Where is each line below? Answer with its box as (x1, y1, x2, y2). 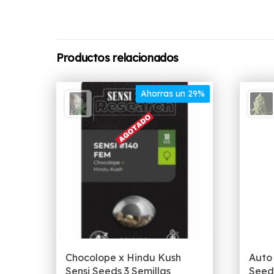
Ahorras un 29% (140, 88, 205, 100)
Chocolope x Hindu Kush (65, 251, 181, 264)
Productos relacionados (56, 51, 179, 65)
